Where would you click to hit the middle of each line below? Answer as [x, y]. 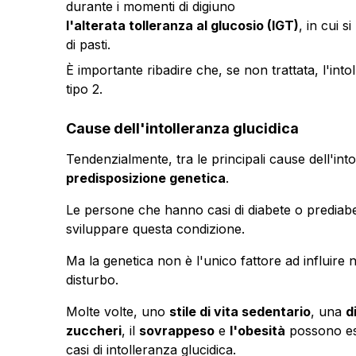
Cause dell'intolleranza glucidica [182, 128]
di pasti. [88, 44]
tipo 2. [84, 89]
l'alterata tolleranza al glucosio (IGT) [182, 25]
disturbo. [92, 279]
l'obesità [257, 330]
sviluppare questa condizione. [155, 228]
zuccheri [93, 330]
